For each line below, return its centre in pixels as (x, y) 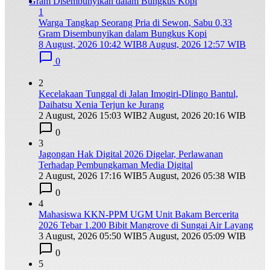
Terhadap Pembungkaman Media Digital (116, 165)
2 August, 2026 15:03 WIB (90, 116)
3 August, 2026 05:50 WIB (90, 236)
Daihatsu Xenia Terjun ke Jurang (101, 105)
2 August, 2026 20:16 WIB (194, 116)
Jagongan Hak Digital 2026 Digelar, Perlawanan (131, 154)
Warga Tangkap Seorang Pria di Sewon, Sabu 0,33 (135, 23)
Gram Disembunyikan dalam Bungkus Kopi (123, 34)
